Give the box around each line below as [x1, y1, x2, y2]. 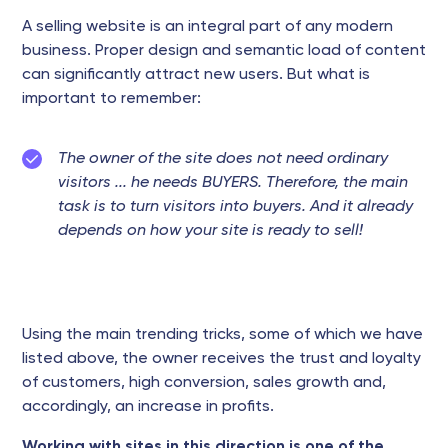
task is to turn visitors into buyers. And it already [58, 199, 413, 215]
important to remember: [22, 91, 201, 107]
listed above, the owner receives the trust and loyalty [22, 351, 421, 367]
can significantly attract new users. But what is [22, 67, 370, 83]
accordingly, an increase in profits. [22, 399, 274, 415]
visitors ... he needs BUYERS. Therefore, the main [58, 175, 408, 191]
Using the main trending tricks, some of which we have [22, 327, 423, 343]
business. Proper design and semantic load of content [22, 43, 426, 59]
